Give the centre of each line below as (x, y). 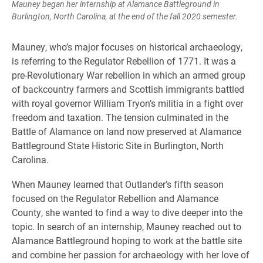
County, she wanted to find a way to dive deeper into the (127, 212)
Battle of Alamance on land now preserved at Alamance (127, 131)
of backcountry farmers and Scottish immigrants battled (128, 89)
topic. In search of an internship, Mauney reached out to (127, 226)
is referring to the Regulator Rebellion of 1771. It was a (124, 60)
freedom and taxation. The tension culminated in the (120, 117)
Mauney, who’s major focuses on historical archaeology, (127, 46)
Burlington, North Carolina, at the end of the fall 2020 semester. (125, 16)
